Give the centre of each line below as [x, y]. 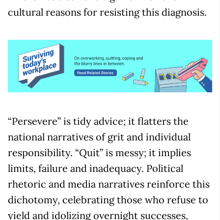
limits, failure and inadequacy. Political [96, 168]
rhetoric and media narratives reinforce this [109, 184]
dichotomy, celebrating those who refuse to [108, 200]
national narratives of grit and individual [99, 137]
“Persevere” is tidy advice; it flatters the [98, 121]
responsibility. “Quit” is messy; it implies [99, 153]
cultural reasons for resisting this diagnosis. [107, 12]
